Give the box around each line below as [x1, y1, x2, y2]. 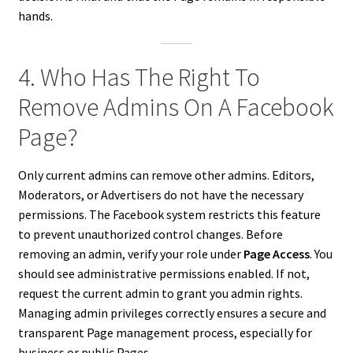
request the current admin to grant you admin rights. [17, 285, 303, 302]
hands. [17, 7, 53, 24]
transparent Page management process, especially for [17, 325, 312, 341]
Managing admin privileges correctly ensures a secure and [17, 305, 326, 321]
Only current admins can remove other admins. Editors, [17, 167, 314, 184]
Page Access [243, 246, 310, 262]
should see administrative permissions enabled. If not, [17, 266, 310, 282]
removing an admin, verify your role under [17, 246, 243, 262]
